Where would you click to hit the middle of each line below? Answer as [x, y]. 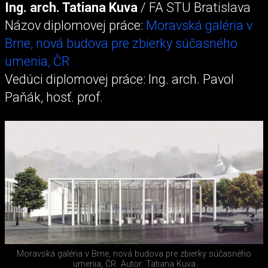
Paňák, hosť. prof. [54, 98]
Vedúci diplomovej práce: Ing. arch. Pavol [119, 80]
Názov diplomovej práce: [75, 26]
